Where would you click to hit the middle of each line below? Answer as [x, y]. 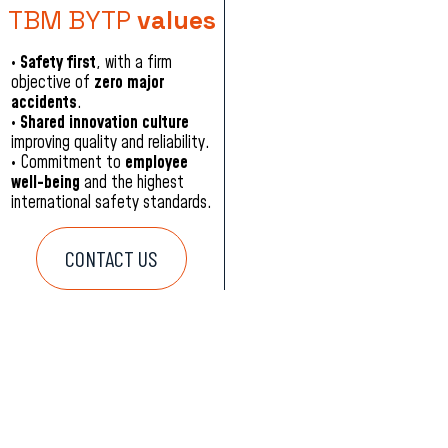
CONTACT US [112, 258]
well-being [46, 183]
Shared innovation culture [105, 123]
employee [157, 163]
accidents [44, 103]
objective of [53, 83]
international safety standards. [112, 203]
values [176, 20]
